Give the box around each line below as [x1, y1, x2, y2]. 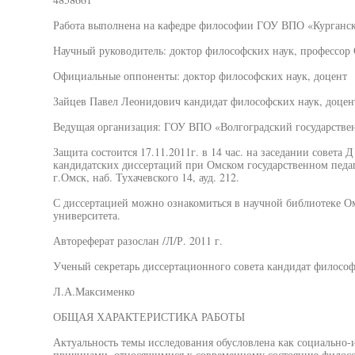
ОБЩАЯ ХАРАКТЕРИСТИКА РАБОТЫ [52, 309, 245, 324]
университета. [52, 208, 120, 223]
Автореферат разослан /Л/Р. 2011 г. [52, 233, 223, 248]
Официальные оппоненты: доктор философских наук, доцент [52, 68, 347, 83]
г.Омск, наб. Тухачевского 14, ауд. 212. [52, 170, 239, 185]
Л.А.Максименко [52, 284, 135, 299]
